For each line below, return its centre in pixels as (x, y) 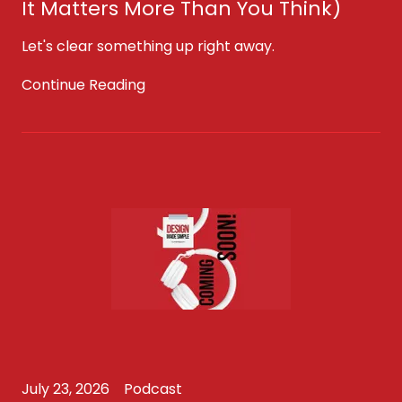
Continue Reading (83, 85)
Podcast (153, 389)
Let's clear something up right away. (148, 46)
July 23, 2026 (66, 389)
